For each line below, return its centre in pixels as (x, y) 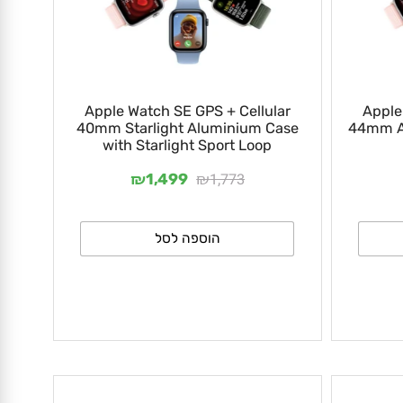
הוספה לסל (195, 349)
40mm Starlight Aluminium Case (195, 234)
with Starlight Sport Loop (195, 252)
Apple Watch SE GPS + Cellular (195, 216)
